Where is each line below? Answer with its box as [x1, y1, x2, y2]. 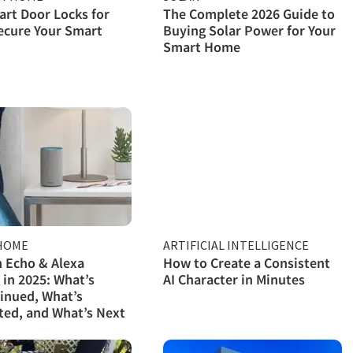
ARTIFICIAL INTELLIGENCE [163, 236, 310, 253]
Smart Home [163, 37, 241, 56]
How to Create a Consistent [163, 253, 331, 272]
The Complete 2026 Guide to [163, 4, 336, 23]
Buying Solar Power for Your [163, 20, 336, 39]
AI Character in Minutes [163, 269, 306, 288]
